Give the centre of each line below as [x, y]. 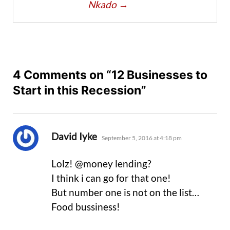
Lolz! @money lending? [101, 163]
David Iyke [74, 136]
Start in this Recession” [80, 90]
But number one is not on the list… [125, 192]
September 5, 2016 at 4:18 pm [142, 138]
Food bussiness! [86, 206]
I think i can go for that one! [111, 178]
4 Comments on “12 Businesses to [110, 75]
